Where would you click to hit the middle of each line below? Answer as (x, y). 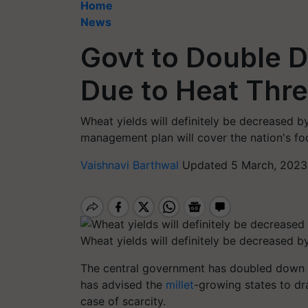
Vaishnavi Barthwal (131, 165)
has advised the (123, 284)
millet (180, 284)
